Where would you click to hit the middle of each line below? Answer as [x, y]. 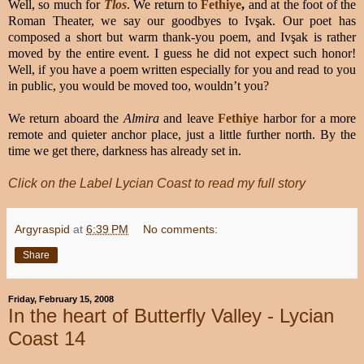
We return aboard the [66, 118]
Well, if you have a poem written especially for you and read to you [182, 69]
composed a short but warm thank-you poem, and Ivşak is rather [182, 37]
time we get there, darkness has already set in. [125, 150]
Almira [141, 118]
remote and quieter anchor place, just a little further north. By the [182, 134]
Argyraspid [42, 229]
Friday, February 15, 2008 [61, 299]
